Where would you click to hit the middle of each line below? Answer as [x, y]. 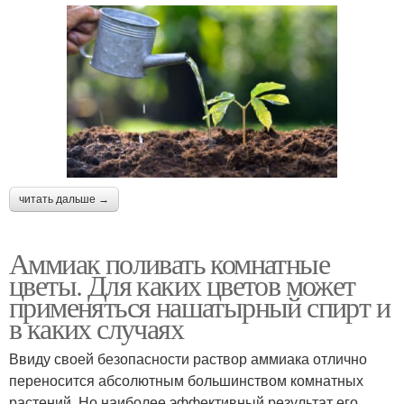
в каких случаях [96, 328]
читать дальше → [64, 200]
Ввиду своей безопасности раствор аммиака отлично [188, 359]
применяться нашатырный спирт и [199, 307]
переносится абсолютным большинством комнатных [186, 381]
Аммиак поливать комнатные [169, 263]
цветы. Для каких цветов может [182, 285]
